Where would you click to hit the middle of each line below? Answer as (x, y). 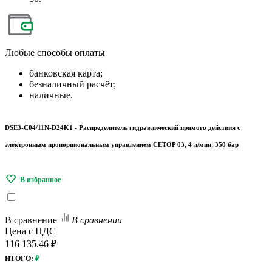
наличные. (51, 95)
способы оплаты (70, 53)
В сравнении (97, 220)
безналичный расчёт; (73, 84)
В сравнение (31, 220)
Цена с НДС (30, 231)
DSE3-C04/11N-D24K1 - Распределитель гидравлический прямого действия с (123, 127)
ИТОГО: (19, 258)
